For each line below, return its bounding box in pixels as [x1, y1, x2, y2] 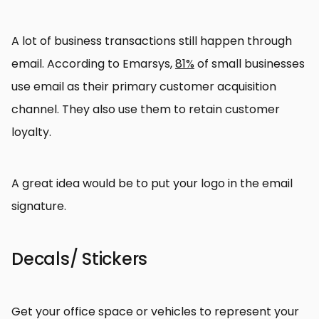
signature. [11, 198, 69, 215]
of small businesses [194, 56, 305, 73]
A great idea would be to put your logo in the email [11, 175, 293, 192]
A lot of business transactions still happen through [11, 33, 292, 50]
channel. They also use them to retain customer [11, 101, 280, 118]
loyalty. [11, 124, 54, 141]
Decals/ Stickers [11, 247, 148, 271]
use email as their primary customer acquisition [11, 78, 276, 95]
